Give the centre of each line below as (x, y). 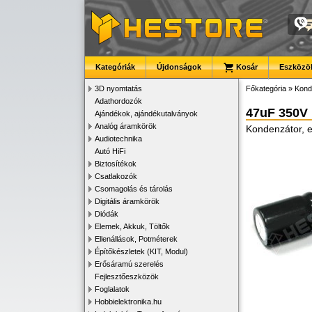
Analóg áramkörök (126, 126)
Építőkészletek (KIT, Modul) (141, 251)
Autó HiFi (110, 151)
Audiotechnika (118, 139)
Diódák (107, 214)
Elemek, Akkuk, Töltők (132, 226)
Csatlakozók (116, 176)
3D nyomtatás (118, 88)
